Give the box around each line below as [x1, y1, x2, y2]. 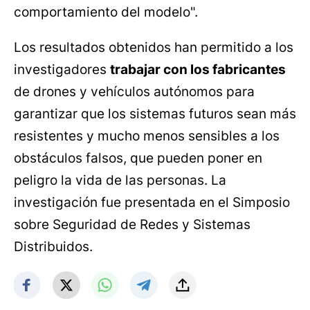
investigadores [14, 62, 110, 78]
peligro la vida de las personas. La [14, 172, 226, 189]
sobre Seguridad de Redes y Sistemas [14, 217, 250, 233]
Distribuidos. [14, 239, 93, 255]
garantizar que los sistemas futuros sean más [14, 106, 296, 122]
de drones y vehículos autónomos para [14, 84, 255, 100]
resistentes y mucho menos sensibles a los [14, 128, 280, 145]
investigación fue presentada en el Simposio [14, 194, 290, 211]
